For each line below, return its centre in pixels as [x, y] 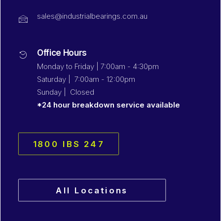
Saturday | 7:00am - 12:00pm [86, 79]
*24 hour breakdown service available [109, 105]
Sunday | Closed [66, 92]
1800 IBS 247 [69, 144]
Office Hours [62, 53]
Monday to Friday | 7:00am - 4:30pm [98, 66]
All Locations [92, 190]
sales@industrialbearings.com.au [92, 16]
